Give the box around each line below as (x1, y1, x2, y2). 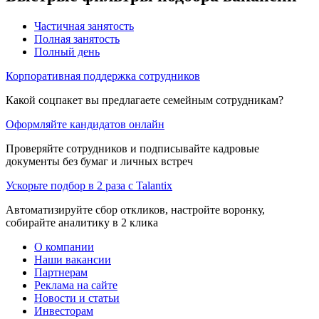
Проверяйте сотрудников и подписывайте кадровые (6, 142, 259, 155)
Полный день (34, 45, 100, 58)
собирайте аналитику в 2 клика (6, 216, 158, 229)
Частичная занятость (34, 19, 134, 32)
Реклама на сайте (34, 278, 117, 291)
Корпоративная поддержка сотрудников (6, 69, 200, 82)
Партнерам (34, 266, 88, 278)
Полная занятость (34, 32, 120, 45)
